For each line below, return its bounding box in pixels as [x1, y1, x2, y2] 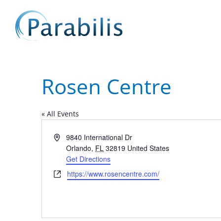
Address [53, 132, 79, 142]
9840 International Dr [66, 132, 133, 142]
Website [53, 168, 78, 178]
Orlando [66, 143, 92, 153]
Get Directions [66, 154, 111, 164]
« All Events [41, 109, 79, 118]
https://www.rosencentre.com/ [67, 169, 159, 179]
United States [127, 143, 170, 153]
